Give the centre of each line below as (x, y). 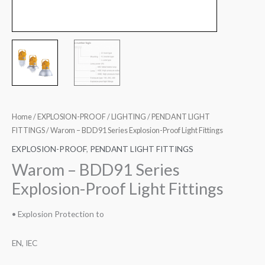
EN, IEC (25, 243)
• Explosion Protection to (58, 214)
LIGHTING (129, 117)
